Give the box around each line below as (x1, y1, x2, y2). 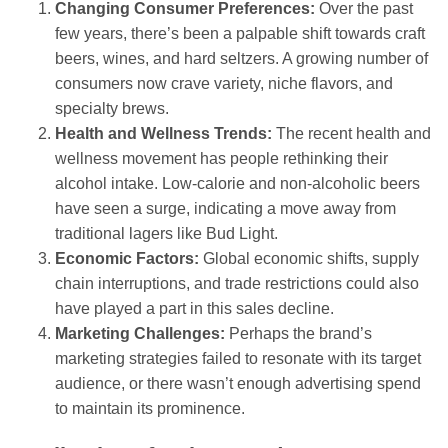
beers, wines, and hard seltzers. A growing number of (55, 50, 428, 68)
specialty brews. (55, 100, 169, 118)
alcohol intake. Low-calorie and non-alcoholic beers (55, 175, 420, 193)
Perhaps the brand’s (225, 325, 372, 343)
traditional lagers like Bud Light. (55, 225, 278, 243)
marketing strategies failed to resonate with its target (55, 350, 421, 368)
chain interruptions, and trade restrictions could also (55, 275, 419, 293)
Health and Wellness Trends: (55, 125, 272, 143)
